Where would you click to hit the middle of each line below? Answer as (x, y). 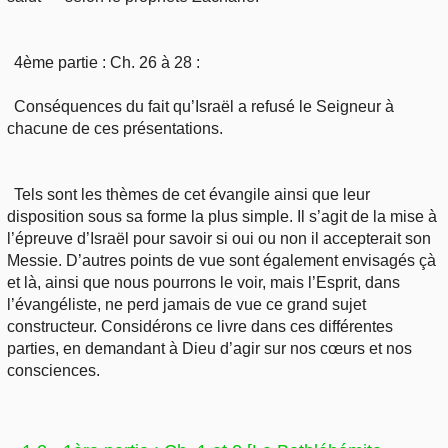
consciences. (53, 371)
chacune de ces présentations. (115, 129)
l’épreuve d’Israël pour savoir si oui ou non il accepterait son (219, 239)
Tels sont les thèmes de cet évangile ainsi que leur (192, 195)
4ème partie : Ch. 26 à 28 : (107, 63)
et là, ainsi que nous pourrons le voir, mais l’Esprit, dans (203, 283)
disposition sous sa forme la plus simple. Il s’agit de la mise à (222, 217)
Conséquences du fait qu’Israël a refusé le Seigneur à (204, 107)
